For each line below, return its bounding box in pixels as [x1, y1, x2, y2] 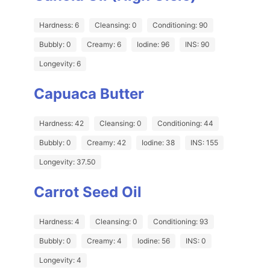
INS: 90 [185, 40, 210, 49]
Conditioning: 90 [152, 20, 208, 30]
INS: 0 [186, 236, 206, 246]
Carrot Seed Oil [34, 183, 142, 201]
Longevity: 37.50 [39, 157, 96, 167]
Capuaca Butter [34, 85, 144, 103]
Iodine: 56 [137, 236, 170, 246]
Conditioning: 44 [157, 119, 213, 128]
